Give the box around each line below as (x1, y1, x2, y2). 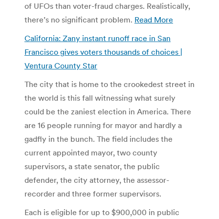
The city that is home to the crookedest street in (24, 79, 195, 89)
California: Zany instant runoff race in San (24, 33, 171, 43)
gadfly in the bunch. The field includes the (24, 133, 173, 144)
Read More (134, 14, 173, 24)
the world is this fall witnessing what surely (24, 92, 175, 103)
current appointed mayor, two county (24, 147, 157, 157)
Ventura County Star (24, 60, 97, 70)
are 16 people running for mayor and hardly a (24, 120, 182, 130)
